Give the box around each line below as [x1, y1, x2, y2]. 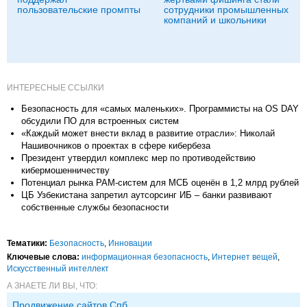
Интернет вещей [212, 251, 278, 262]
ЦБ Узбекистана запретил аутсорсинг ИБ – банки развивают [21, 189, 272, 200]
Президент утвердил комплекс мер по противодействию [21, 152, 256, 163]
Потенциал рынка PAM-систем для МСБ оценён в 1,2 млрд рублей [21, 177, 299, 188]
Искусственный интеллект [7, 263, 109, 273]
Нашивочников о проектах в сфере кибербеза [21, 140, 210, 151]
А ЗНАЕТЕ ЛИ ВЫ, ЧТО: [7, 280, 97, 291]
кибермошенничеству [21, 164, 110, 175]
